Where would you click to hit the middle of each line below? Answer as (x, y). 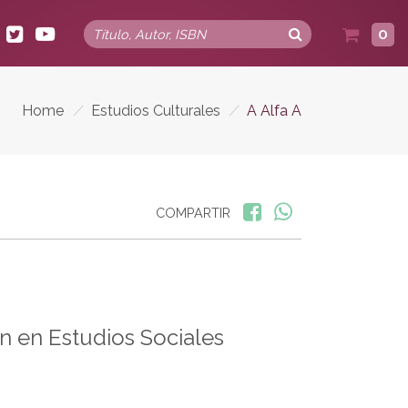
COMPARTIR (193, 212)
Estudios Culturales (155, 110)
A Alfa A (274, 110)
